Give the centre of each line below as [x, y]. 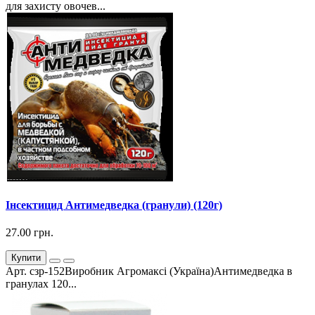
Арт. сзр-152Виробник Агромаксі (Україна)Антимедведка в [149, 271]
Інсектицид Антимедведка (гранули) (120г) [114, 205]
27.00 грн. [30, 233]
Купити [26, 258]
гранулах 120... [41, 284]
